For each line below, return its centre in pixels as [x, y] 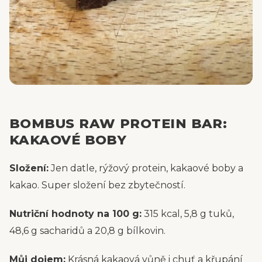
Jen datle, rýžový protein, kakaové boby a [146, 168]
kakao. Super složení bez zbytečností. [97, 185]
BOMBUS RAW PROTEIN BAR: [118, 123]
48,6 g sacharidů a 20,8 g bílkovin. [87, 231]
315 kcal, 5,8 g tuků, [188, 214]
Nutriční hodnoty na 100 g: [75, 214]
